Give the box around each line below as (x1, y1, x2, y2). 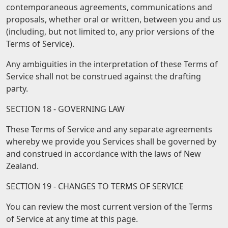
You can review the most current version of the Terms (6, 201, 213, 212)
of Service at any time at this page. (6, 213, 138, 224)
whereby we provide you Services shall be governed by (6, 136, 216, 147)
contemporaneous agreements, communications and (6, 2, 212, 13)
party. (6, 83, 28, 94)
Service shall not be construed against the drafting (6, 71, 201, 82)
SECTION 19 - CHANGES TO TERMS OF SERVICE (6, 181, 184, 192)
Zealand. (6, 160, 39, 172)
